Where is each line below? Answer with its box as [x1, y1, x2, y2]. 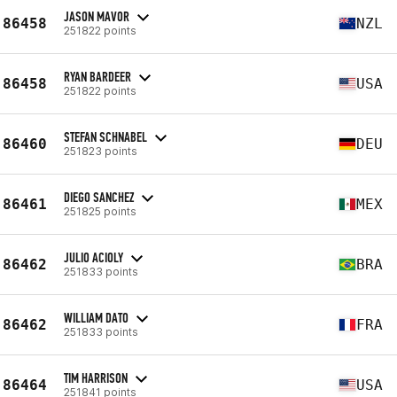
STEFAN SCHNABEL [64, 128, 147, 145]
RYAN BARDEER [64, 67, 131, 85]
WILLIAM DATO [64, 308, 128, 326]
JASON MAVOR [64, 7, 129, 25]
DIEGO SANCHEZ [64, 188, 134, 206]
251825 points [64, 204, 136, 218]
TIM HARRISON [64, 369, 128, 386]
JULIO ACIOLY [64, 248, 123, 266]
